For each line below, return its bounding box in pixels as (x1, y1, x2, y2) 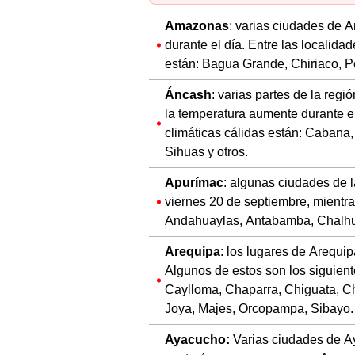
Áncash (165, 87, 212, 103)
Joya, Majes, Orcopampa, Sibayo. (165, 301, 353, 317)
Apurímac (165, 175, 223, 191)
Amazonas (165, 18, 229, 34)
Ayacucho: (165, 332, 230, 348)
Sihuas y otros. (165, 144, 248, 160)
